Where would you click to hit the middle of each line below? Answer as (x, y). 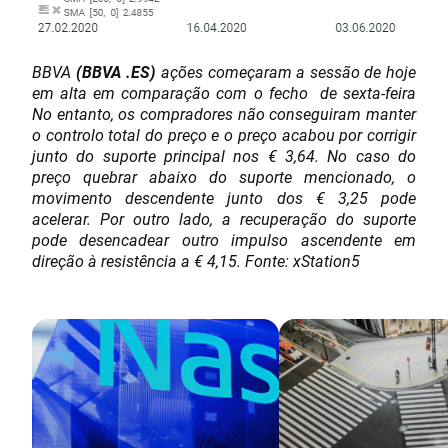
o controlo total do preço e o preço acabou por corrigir (224, 135)
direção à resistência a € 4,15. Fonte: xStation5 (196, 261)
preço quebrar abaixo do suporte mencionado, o (224, 177)
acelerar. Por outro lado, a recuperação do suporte (224, 219)
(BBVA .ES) (114, 72)
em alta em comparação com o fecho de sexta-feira (224, 93)
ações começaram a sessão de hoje (286, 72)
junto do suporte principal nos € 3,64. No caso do (224, 156)
